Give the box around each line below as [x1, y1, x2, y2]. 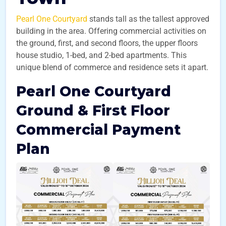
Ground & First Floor [16, 102, 170, 119]
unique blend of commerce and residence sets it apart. [16, 63, 208, 72]
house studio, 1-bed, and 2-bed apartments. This [16, 50, 187, 60]
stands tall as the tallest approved [87, 14, 209, 24]
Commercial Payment [16, 121, 181, 138]
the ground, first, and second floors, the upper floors [16, 38, 198, 48]
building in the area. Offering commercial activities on [16, 26, 206, 36]
